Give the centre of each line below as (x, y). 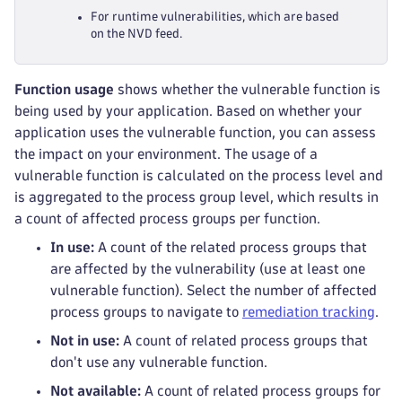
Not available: (96, 391)
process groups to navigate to (146, 312)
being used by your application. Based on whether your (188, 111)
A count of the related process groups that (231, 247)
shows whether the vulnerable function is (247, 89)
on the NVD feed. (136, 34)
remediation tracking (309, 312)
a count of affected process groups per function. (167, 218)
